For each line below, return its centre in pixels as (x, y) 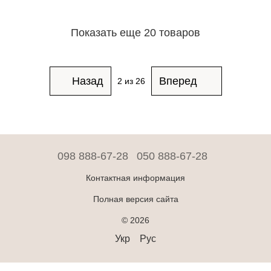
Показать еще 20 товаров (135, 32)
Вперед (178, 81)
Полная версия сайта (135, 199)
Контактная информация (135, 178)
